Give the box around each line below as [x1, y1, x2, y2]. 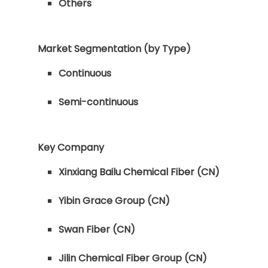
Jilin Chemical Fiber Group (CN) [59, 251, 207, 265]
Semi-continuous [59, 95, 138, 109]
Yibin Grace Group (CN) [59, 194, 170, 208]
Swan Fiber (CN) [59, 223, 135, 236]
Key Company [38, 141, 104, 154]
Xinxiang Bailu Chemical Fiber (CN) [59, 165, 220, 179]
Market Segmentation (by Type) [38, 42, 191, 56]
